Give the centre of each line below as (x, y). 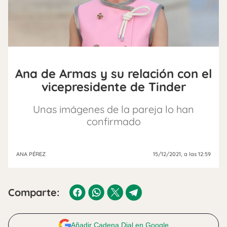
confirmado (113, 122)
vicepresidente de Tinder (113, 87)
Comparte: (34, 193)
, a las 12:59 (196, 154)
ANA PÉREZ (31, 154)
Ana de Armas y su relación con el (113, 74)
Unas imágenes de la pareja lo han (113, 109)
